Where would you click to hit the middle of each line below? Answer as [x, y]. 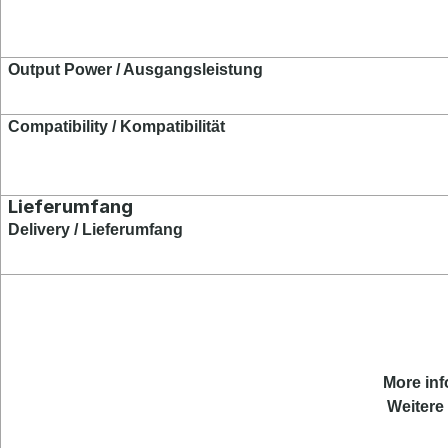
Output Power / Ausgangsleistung [136, 69]
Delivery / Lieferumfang [96, 229]
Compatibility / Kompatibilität [117, 126]
